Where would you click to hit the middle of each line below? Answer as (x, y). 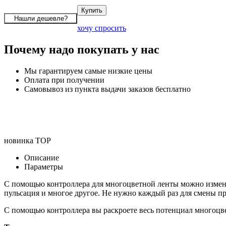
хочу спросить (102, 28)
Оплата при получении (64, 80)
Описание (42, 157)
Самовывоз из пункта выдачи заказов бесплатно (107, 89)
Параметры (44, 166)
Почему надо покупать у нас (82, 49)
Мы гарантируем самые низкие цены (88, 71)
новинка (19, 140)
